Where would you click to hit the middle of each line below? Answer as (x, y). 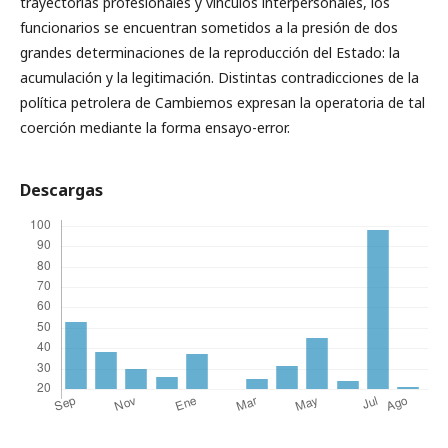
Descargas (61, 190)
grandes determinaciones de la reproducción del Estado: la (210, 52)
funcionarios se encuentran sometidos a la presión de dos (209, 27)
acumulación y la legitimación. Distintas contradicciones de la (219, 77)
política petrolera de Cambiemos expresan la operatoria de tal (222, 102)
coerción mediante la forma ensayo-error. (155, 127)
